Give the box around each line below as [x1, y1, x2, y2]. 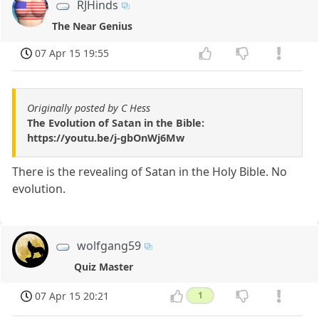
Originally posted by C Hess [27, 100, 150, 115]
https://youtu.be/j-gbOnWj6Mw [27, 130, 184, 145]
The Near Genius [52, 19, 133, 33]
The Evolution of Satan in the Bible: [27, 115, 204, 130]
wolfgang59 [77, 237, 142, 253]
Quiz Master [74, 259, 134, 273]
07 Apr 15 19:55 [35, 46, 110, 61]
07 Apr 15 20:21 [35, 289, 110, 303]
